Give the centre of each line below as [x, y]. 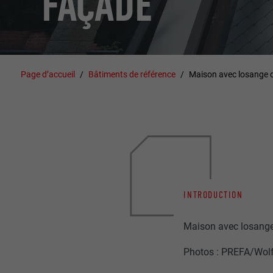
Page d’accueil [48, 74]
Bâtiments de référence [132, 74]
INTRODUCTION [213, 194]
